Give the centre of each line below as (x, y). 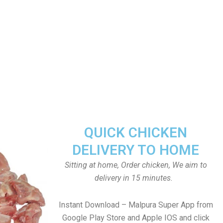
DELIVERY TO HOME (136, 150)
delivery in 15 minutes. (136, 178)
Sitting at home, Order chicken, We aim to (136, 165)
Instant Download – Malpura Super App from (136, 205)
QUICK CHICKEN (136, 133)
